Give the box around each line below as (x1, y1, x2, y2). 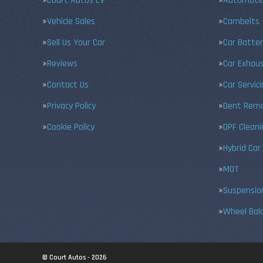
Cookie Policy (47, 121, 95, 133)
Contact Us (47, 79, 89, 91)
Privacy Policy (47, 100, 96, 112)
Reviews (47, 58, 77, 70)
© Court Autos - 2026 (42, 253, 107, 262)
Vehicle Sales (47, 15, 95, 28)
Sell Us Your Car (47, 36, 105, 49)
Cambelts (223, 15, 259, 28)
